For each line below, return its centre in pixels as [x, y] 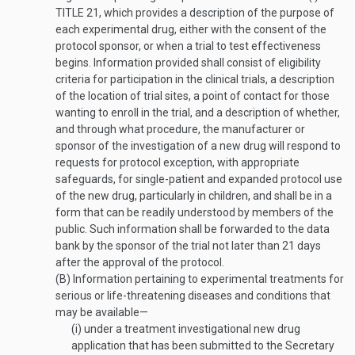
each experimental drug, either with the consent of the [191, 29]
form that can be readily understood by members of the [195, 212]
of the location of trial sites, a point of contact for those [193, 96]
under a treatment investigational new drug [191, 329]
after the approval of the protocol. [140, 262]
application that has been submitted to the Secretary [203, 345]
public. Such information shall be [137, 229]
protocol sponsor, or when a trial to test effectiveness [188, 46]
